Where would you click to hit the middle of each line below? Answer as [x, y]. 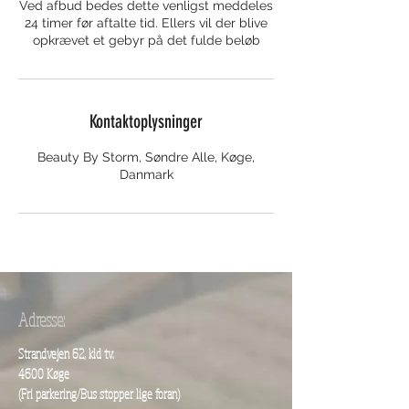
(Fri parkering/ [49, 394]
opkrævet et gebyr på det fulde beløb [146, 41]
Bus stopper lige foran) [130, 394]
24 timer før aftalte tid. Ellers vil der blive [146, 23]
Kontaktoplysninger [146, 122]
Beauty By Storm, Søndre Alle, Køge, [146, 157]
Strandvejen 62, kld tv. [66, 354]
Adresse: [42, 320]
